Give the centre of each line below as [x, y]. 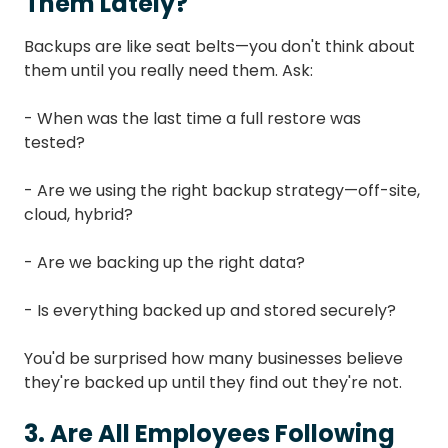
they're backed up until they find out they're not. [213, 383]
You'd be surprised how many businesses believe [213, 359]
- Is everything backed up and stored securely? [210, 311]
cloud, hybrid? [78, 215]
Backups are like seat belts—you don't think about [219, 47]
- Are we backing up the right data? [164, 263]
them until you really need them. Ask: [168, 71]
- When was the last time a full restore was [192, 119]
